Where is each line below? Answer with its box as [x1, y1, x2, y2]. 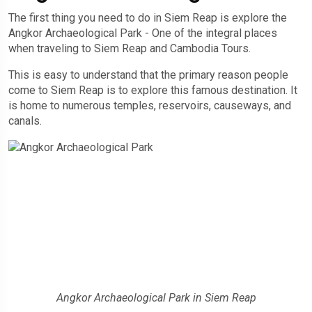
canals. [8, 114, 42, 127]
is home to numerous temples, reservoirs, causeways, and [8, 98, 291, 112]
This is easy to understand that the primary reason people [8, 68, 288, 81]
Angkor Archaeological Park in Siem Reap [56, 290, 256, 304]
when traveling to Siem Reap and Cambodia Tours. [8, 41, 251, 55]
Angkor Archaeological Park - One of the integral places [8, 26, 277, 40]
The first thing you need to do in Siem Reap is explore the [8, 10, 287, 24]
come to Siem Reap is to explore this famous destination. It [8, 83, 297, 97]
